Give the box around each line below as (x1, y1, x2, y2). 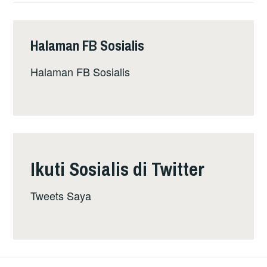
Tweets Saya (30, 187, 92, 203)
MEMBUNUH (106, 29, 161, 42)
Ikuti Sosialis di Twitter (30, 156, 205, 182)
